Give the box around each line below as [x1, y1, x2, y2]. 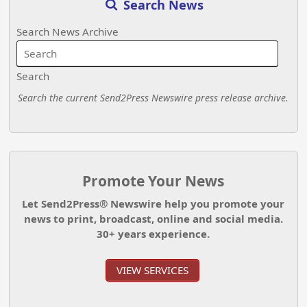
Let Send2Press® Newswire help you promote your [22, 197, 285, 211]
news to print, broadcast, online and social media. [23, 212, 283, 226]
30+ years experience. [97, 227, 210, 241]
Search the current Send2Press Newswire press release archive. [18, 90, 289, 104]
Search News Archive [16, 24, 119, 38]
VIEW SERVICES [116, 263, 188, 278]
